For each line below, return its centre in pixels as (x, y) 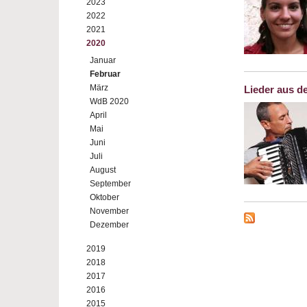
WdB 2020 (109, 101)
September (110, 184)
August (103, 170)
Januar (103, 60)
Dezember (109, 225)
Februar (105, 74)
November (109, 211)
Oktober (105, 197)
